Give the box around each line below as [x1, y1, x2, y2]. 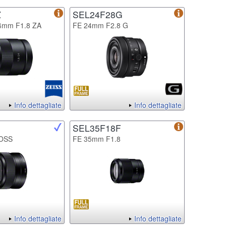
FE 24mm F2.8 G [73, 20, 128, 30]
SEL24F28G [73, 8, 123, 21]
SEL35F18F [73, 121, 121, 134]
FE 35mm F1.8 [73, 133, 121, 144]
